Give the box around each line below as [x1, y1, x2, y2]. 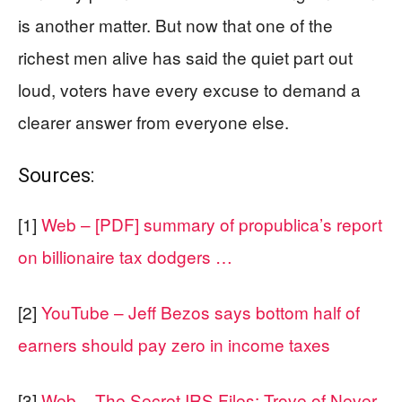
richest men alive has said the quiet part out [18, 45, 353, 69]
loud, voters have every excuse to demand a [18, 77, 361, 101]
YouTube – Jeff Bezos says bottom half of [41, 300, 360, 324]
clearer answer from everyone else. [18, 109, 289, 134]
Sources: [18, 164, 94, 187]
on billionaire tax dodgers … [18, 244, 232, 268]
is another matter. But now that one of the [18, 13, 333, 37]
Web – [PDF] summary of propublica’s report [41, 212, 382, 236]
